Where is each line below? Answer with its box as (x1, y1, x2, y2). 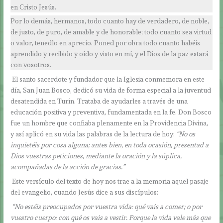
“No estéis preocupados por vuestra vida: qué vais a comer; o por (12, 202, 203, 211)
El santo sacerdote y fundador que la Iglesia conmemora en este (10, 75, 205, 84)
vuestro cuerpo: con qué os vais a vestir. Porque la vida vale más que (10, 213, 211, 222)
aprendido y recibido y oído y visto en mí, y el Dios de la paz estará (10, 50, 209, 58)
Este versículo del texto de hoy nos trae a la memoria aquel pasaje (10, 177, 209, 186)
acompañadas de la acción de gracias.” (10, 163, 125, 171)
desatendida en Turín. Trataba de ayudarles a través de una (10, 97, 188, 106)
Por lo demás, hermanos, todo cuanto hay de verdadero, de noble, (10, 17, 210, 25)
